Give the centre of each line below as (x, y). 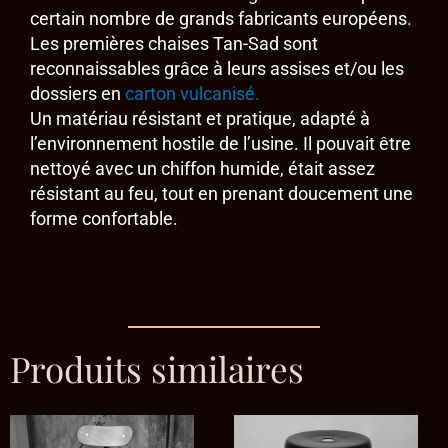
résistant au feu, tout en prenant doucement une (221, 194)
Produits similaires (157, 368)
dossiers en (77, 94)
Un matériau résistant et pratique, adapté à (200, 119)
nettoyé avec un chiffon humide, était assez (202, 169)
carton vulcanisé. (192, 94)
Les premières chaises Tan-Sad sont (174, 44)
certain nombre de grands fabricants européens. (221, 19)
